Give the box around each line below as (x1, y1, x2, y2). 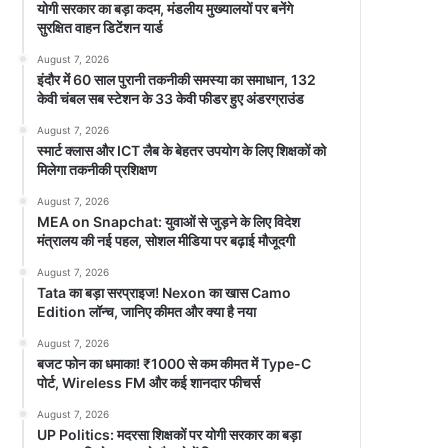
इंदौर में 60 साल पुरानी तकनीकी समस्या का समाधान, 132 (37, 70, 317, 88)
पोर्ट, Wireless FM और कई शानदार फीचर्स (37, 373, 261, 391)
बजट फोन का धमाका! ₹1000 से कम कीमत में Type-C (37, 354, 312, 372)
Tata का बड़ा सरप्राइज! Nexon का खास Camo (37, 283, 292, 301)
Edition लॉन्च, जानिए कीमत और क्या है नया (37, 302, 257, 320)
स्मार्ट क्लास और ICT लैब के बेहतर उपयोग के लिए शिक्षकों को (37, 141, 327, 159)
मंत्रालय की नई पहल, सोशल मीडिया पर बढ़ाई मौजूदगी (37, 231, 296, 249)
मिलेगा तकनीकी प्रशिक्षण (37, 160, 158, 178)
